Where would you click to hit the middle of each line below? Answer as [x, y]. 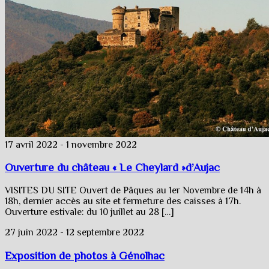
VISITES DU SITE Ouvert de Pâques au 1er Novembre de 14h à [133, 191]
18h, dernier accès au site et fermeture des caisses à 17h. [123, 201]
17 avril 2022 [31, 144]
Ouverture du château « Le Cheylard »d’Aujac [112, 168]
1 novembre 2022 [101, 144]
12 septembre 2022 [105, 233]
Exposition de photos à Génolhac [85, 255]
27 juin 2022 [31, 233]
